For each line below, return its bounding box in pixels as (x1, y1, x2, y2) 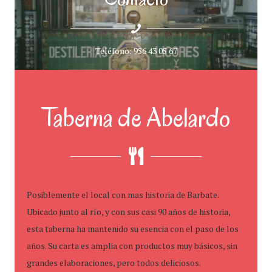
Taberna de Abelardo (41, 100, 231, 135)
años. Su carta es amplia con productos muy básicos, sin (27, 240, 237, 251)
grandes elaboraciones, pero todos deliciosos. (27, 257, 201, 268)
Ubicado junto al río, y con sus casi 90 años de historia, (27, 206, 230, 217)
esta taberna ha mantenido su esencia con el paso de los (27, 223, 239, 234)
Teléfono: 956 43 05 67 (95, 45, 177, 56)
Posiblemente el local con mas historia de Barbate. (27, 189, 219, 200)
